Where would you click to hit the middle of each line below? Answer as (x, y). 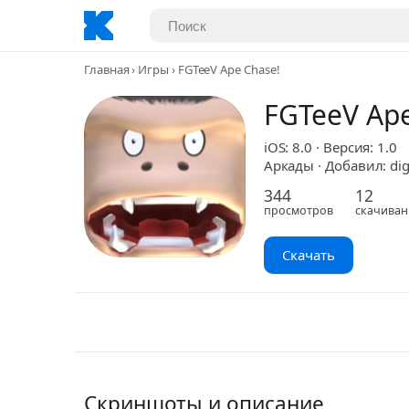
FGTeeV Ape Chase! (229, 69)
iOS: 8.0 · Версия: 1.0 (330, 147)
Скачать (308, 255)
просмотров (298, 210)
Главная (107, 69)
